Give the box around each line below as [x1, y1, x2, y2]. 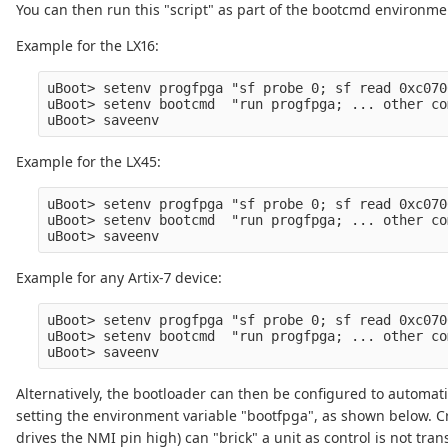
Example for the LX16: [16, 36, 159, 56]
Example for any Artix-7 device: [16, 268, 222, 288]
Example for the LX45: [16, 152, 161, 172]
